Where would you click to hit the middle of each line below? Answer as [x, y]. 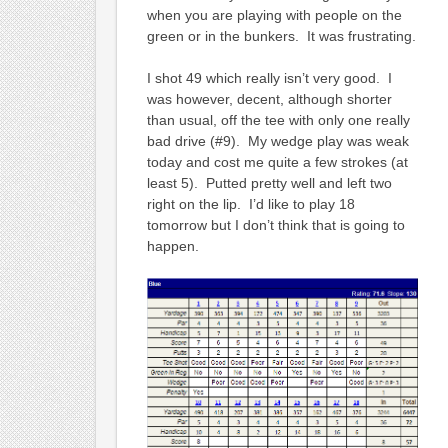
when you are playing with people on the [274, 14]
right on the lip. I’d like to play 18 [250, 203]
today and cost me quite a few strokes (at [277, 161]
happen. [172, 245]
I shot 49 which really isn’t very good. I [269, 77]
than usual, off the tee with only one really [278, 119]
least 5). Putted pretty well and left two [269, 182]
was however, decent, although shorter [269, 98]
